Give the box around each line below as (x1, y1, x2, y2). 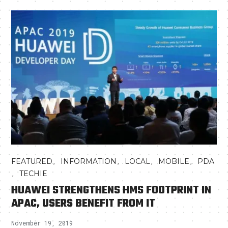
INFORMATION (61, 157, 117, 166)
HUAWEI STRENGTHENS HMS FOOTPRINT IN (11, 182, 212, 199)
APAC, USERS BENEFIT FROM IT (11, 195, 156, 213)
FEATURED (11, 157, 53, 166)
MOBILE (158, 157, 190, 166)
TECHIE (19, 169, 48, 179)
